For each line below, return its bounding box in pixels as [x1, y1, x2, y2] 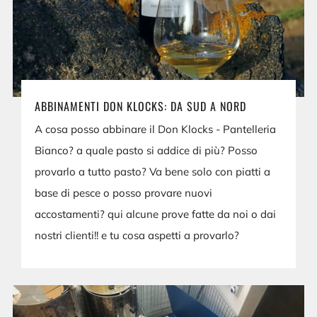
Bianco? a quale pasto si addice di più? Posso [35, 143, 258, 157]
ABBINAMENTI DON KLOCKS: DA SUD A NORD [35, 97, 247, 115]
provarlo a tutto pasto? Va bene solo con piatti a [35, 164, 271, 178]
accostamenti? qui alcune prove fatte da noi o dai [35, 207, 277, 221]
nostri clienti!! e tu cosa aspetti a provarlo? [35, 228, 240, 242]
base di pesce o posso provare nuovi [35, 185, 213, 200]
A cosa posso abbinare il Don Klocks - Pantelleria [35, 122, 277, 136]
